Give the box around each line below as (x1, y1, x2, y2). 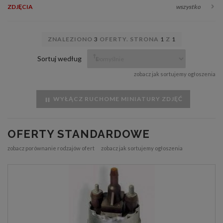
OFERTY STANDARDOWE (7, 127, 150, 141)
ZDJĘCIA (7, 3, 33, 11)
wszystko (176, 3, 201, 11)
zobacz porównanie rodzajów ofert (7, 145, 95, 152)
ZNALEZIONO (47, 35, 94, 43)
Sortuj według (37, 54, 82, 63)
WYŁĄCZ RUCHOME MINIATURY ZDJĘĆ (51, 95, 183, 103)
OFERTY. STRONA (98, 35, 160, 43)
